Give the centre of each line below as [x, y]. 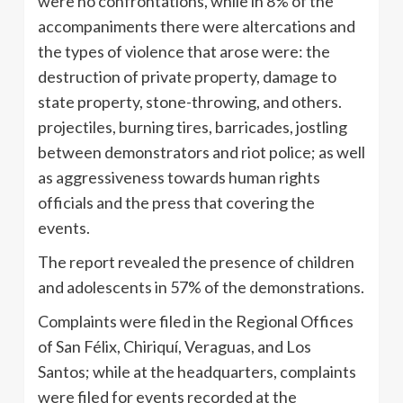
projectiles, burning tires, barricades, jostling [193, 126]
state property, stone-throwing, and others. [190, 101]
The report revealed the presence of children [196, 261]
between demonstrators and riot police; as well [201, 152]
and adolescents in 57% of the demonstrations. [201, 287]
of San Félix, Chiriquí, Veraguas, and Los [175, 346]
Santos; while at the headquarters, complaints [197, 371]
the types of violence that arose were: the [184, 51]
